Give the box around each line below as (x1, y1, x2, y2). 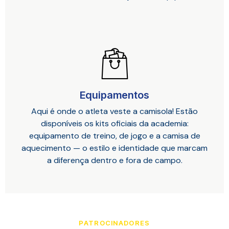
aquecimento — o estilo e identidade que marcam (21, 142, 208, 153)
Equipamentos (80, 88, 149, 101)
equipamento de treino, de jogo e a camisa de (29, 130, 200, 141)
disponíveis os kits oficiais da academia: (40, 118, 189, 129)
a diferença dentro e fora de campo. (47, 154, 182, 166)
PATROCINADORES (79, 218, 150, 227)
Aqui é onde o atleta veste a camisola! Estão (31, 105, 198, 117)
